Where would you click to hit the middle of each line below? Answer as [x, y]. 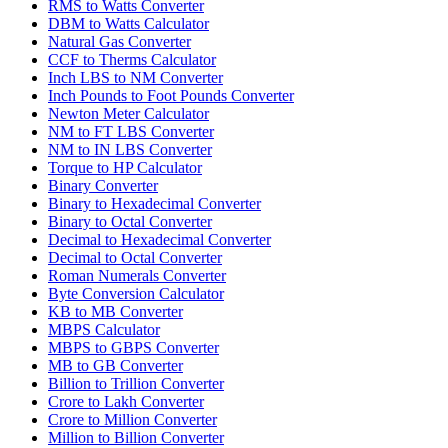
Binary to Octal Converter [130, 221]
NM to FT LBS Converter [131, 131]
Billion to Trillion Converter [136, 383]
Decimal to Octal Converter [135, 257]
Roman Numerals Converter [137, 275]
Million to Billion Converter [136, 437]
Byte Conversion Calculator [136, 293]
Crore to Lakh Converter [126, 401]
